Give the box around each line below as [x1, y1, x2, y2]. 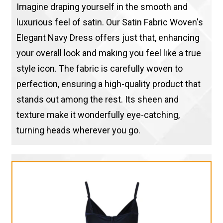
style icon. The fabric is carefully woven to [16, 63, 183, 74]
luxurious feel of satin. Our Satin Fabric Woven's [16, 16, 203, 27]
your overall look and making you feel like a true [16, 47, 201, 58]
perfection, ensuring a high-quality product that [16, 78, 201, 89]
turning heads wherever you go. [16, 124, 140, 135]
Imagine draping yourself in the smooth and [16, 1, 188, 12]
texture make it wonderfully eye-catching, [16, 109, 180, 120]
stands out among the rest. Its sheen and [16, 94, 179, 105]
